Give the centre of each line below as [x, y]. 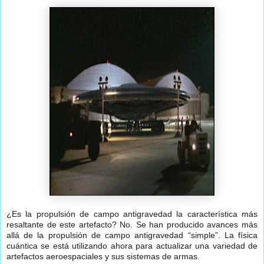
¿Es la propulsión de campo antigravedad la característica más [132, 214]
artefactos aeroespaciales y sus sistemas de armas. [103, 257]
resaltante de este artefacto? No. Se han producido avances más [132, 225]
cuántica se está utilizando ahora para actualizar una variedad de [132, 246]
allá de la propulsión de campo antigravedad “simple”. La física [132, 235]
